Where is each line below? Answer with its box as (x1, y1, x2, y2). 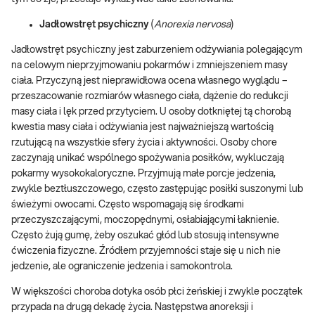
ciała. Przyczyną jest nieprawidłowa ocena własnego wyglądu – (11, 76, 288, 86)
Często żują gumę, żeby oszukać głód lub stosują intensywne (11, 231, 279, 240)
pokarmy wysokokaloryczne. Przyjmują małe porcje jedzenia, (11, 169, 276, 179)
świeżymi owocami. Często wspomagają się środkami (11, 200, 244, 210)
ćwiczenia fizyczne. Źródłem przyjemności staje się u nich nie (11, 246, 281, 256)
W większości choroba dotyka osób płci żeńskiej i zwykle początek (11, 287, 302, 297)
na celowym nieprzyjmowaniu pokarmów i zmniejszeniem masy (11, 60, 288, 70)
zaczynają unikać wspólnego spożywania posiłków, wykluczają (11, 153, 284, 163)
